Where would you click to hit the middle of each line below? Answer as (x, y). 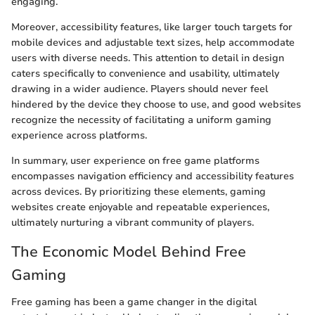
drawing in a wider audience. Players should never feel (140, 89)
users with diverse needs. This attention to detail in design (148, 58)
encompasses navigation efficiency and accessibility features (153, 176)
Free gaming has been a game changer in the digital (134, 302)
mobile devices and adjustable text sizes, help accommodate (153, 43)
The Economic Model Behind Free (129, 252)
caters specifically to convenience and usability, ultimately (145, 74)
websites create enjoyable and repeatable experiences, (140, 207)
